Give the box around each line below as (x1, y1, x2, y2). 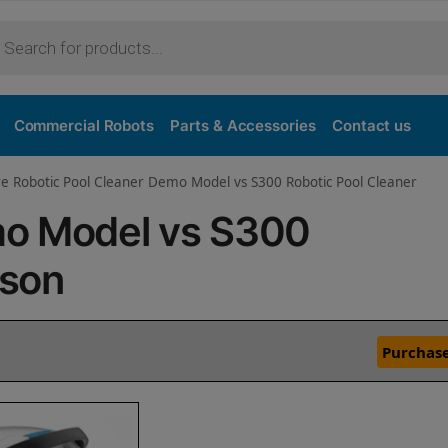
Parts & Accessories (170, 116, 316, 135)
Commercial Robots (13, 116, 154, 135)
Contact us (332, 116, 412, 135)
